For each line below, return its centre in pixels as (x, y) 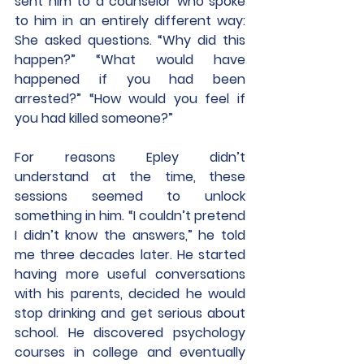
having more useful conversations (130, 274)
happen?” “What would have (130, 60)
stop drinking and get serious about (130, 313)
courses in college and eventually (130, 352)
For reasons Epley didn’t (130, 157)
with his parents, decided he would (130, 294)
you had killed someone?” (94, 118)
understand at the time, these (130, 177)
